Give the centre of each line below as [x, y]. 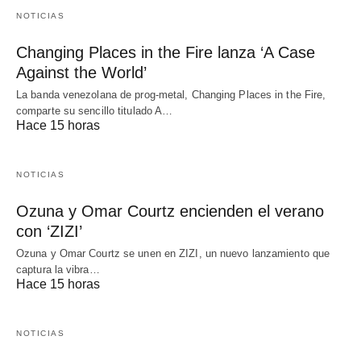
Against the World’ [81, 72]
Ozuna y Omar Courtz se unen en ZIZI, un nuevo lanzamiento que [173, 253]
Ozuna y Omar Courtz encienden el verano [170, 211]
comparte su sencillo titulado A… [95, 110]
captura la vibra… [58, 269]
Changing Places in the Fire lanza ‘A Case [166, 52]
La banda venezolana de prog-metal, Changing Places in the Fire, [171, 94]
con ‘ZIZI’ [49, 231]
